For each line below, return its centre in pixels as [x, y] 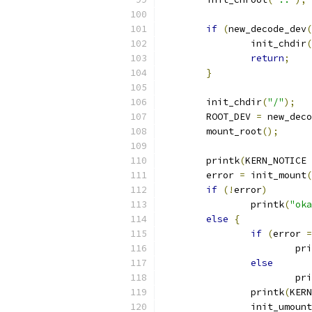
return [267, 58]
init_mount [276, 175]
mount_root [234, 131]
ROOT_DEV [231, 117]
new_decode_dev [267, 29]
